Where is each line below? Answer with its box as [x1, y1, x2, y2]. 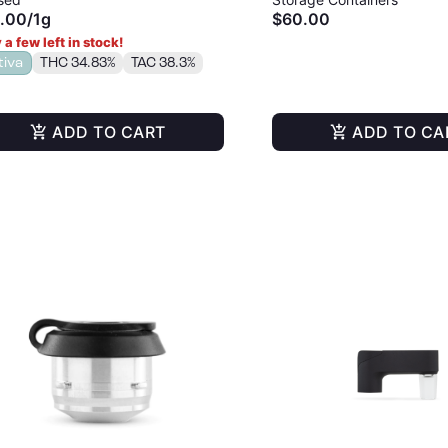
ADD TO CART [52, 122, 166, 142]
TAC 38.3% [131, 54, 195, 71]
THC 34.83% [40, 54, 115, 71]
